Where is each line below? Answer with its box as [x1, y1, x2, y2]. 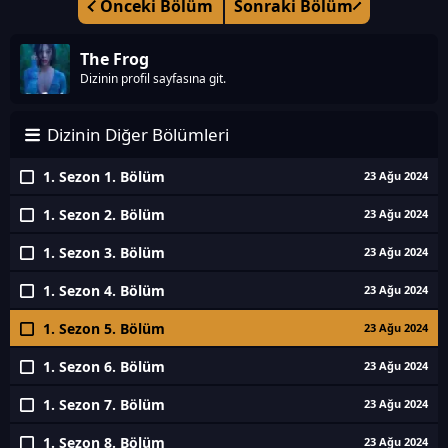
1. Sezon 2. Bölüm [39, 205, 165, 224]
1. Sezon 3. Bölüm [39, 243, 165, 262]
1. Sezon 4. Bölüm [39, 281, 165, 300]
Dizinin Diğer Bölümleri [43, 123, 229, 146]
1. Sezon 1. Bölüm [39, 167, 165, 186]
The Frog [80, 48, 149, 70]
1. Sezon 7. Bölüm [39, 395, 165, 414]
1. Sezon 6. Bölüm [39, 357, 165, 376]
